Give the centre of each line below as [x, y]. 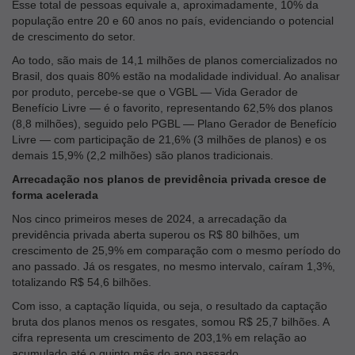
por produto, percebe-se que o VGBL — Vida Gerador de [155, 92]
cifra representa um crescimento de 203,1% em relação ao [159, 337]
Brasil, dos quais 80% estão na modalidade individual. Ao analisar [176, 76]
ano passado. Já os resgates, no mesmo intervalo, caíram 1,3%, [174, 266]
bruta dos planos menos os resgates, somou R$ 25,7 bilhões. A [170, 321]
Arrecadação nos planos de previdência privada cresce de [169, 179]
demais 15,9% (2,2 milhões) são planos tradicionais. [143, 155]
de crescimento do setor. [74, 36]
